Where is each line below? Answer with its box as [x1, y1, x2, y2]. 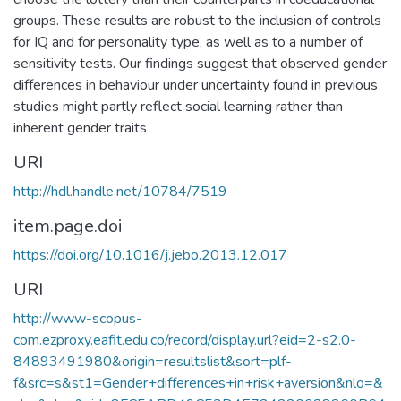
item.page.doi [13, 214, 123, 238]
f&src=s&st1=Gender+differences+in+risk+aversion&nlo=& [13, 373, 383, 393]
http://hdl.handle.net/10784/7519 [13, 182, 227, 201]
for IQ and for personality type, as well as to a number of [13, 32, 363, 52]
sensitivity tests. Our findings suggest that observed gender [13, 54, 387, 73]
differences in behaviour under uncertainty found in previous [13, 75, 378, 95]
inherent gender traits [13, 118, 147, 138]
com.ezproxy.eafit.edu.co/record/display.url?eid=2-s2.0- [13, 330, 356, 350]
